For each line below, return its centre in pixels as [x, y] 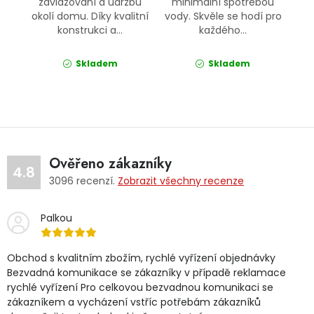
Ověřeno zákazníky [110, 164]
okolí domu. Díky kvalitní [90, 16]
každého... [223, 30]
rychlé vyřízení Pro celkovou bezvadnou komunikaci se [140, 288]
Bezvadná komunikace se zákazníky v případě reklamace [146, 273]
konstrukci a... [90, 30]
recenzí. [96, 181]
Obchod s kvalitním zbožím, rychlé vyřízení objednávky [141, 258]
